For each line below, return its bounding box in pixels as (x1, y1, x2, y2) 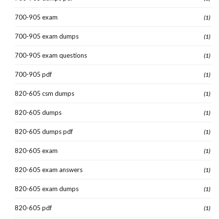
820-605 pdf (15, 203, 52, 212)
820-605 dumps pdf (15, 127, 73, 135)
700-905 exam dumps (15, 32, 79, 40)
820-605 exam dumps (15, 184, 79, 193)
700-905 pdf (15, 70, 52, 78)
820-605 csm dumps (15, 89, 74, 97)
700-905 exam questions (15, 51, 87, 59)
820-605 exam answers (15, 165, 83, 174)
